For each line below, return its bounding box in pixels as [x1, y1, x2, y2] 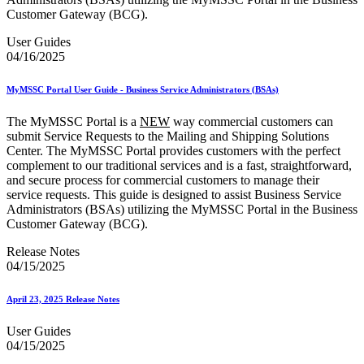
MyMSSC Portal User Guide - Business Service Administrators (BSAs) [6, 84, 279, 95]
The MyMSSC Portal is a [6, 115, 140, 129]
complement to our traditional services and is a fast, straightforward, [6, 158, 352, 173]
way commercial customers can [170, 115, 333, 129]
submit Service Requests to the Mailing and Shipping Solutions [6, 129, 329, 144]
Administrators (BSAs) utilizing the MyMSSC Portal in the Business [6, 202, 357, 217]
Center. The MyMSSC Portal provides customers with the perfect [6, 144, 340, 158]
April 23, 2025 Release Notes [6, 294, 119, 305]
